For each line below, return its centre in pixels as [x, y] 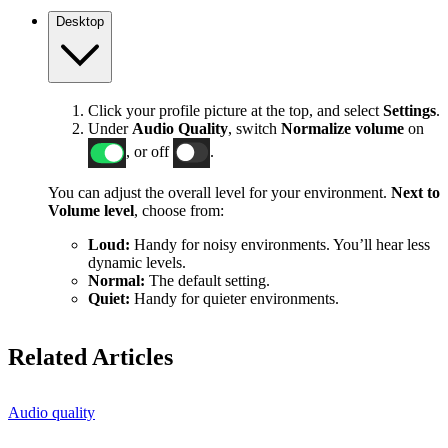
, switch [254, 128]
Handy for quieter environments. [234, 298]
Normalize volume [342, 128]
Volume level [91, 210]
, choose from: [179, 210]
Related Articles [90, 356]
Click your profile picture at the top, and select [235, 110]
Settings [409, 110]
